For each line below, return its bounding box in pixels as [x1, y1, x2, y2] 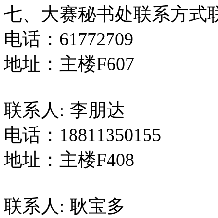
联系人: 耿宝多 [4, 195, 125, 216]
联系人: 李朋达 [4, 99, 125, 120]
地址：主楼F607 [4, 53, 134, 74]
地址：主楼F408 [4, 149, 134, 170]
